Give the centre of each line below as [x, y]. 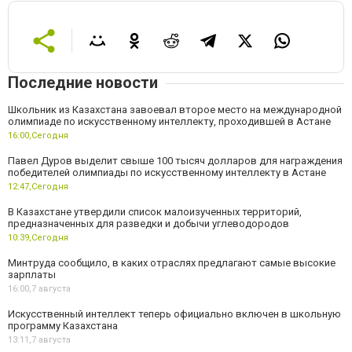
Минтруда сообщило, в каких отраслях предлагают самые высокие [172, 262]
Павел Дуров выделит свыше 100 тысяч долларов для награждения [175, 160]
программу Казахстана [63, 325]
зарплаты [32, 274]
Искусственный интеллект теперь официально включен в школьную [174, 313]
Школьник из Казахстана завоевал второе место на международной [175, 109]
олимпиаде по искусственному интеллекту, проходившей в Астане [169, 121]
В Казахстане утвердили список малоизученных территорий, [155, 211]
